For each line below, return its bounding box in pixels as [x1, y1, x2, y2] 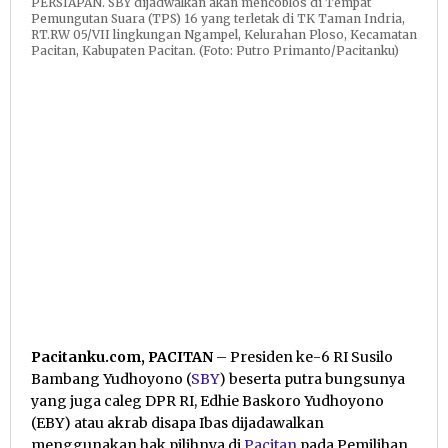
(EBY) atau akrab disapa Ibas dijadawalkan [31, 414, 324, 433]
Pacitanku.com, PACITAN [31, 348, 213, 367]
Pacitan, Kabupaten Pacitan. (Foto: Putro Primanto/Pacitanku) [31, 43, 399, 59]
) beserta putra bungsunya [219, 370, 405, 389]
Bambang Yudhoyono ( [31, 370, 191, 389]
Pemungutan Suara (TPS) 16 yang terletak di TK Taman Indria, [31, 11, 405, 27]
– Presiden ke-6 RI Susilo [213, 348, 393, 367]
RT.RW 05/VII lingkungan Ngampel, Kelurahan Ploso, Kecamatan [31, 27, 417, 43]
